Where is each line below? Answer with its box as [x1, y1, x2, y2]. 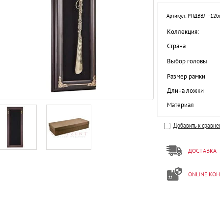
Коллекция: [167, 27, 199, 36]
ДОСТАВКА [188, 147, 217, 154]
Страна [167, 42, 186, 50]
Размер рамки [167, 72, 205, 81]
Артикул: [166, 12, 186, 19]
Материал [167, 101, 194, 109]
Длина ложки [167, 86, 204, 95]
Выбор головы [167, 57, 207, 65]
